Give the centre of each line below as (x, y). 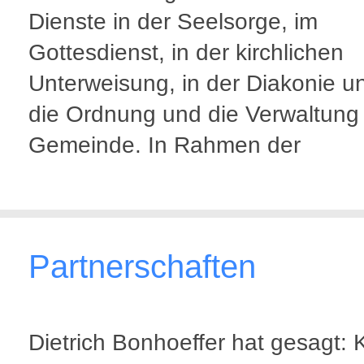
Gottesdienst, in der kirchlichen (186, 52)
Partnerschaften (142, 266)
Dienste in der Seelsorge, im (173, 22)
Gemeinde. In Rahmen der (168, 145)
